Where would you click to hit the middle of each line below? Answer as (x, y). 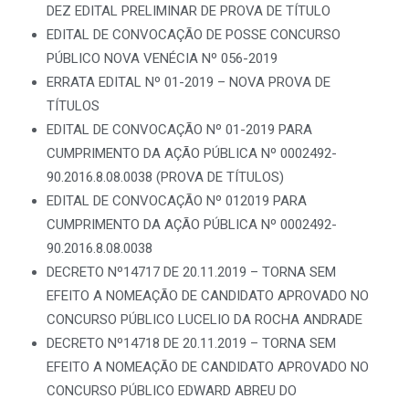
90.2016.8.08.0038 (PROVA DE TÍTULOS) (165, 177)
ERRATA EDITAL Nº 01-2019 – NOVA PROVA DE (189, 82)
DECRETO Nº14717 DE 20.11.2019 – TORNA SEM (191, 272)
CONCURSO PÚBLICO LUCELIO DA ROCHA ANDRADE (204, 320)
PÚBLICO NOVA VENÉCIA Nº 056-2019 (162, 58)
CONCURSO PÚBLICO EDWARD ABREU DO (172, 391)
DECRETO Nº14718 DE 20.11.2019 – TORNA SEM (191, 343)
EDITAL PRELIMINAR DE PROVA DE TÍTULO (203, 11)
